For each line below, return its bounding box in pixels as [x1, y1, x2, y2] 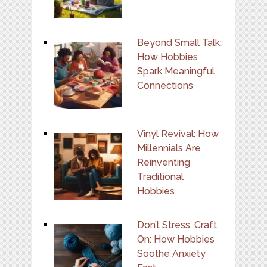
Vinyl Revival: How [136, 128, 219, 140]
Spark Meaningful [136, 66, 215, 77]
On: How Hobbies [136, 234, 215, 246]
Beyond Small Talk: [136, 37, 222, 49]
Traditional [136, 171, 184, 183]
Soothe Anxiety [136, 248, 206, 260]
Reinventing [136, 157, 190, 169]
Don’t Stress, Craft [136, 219, 217, 231]
